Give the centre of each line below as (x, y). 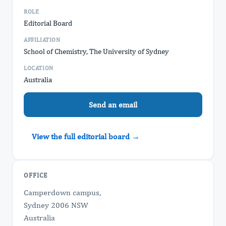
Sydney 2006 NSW (56, 205)
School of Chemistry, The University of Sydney (96, 51)
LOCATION (39, 68)
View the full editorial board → (86, 136)
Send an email (113, 104)
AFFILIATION (42, 40)
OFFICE (36, 175)
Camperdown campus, (62, 192)
